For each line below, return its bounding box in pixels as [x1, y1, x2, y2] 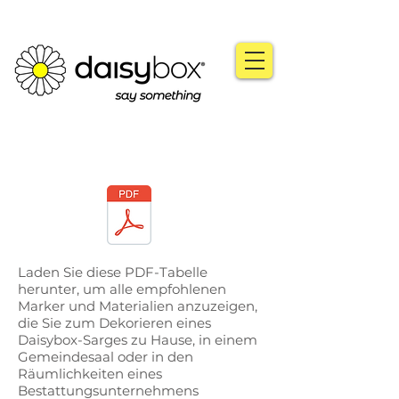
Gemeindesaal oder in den [18, 348, 193, 365]
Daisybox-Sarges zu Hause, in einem [18, 331, 257, 348]
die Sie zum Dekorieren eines [18, 314, 211, 331]
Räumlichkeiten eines [18, 365, 162, 382]
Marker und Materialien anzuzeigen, [18, 297, 257, 314]
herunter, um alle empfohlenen [18, 281, 226, 297]
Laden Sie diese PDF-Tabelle [18, 264, 208, 281]
